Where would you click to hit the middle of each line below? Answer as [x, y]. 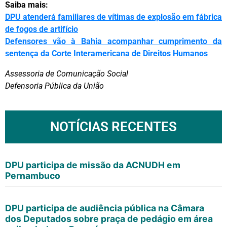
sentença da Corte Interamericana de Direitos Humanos [106, 53]
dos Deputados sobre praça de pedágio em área [109, 218]
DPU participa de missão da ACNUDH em [93, 165]
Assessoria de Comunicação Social [67, 73]
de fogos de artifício [42, 29]
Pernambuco [34, 175]
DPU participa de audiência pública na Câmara [105, 208]
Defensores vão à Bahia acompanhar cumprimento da [113, 41]
